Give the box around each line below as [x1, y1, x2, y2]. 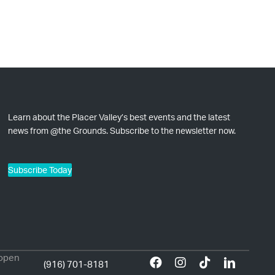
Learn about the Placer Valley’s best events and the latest [7, 112, 230, 122]
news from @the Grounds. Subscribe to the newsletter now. [7, 125, 236, 136]
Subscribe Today [7, 165, 72, 175]
